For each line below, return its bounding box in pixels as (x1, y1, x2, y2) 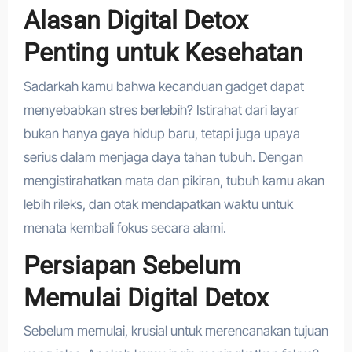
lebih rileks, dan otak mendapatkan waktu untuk (23, 196, 293, 212)
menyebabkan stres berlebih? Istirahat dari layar (23, 101, 299, 118)
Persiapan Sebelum (23, 250, 240, 280)
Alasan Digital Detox (23, 5, 248, 36)
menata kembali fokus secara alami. (23, 219, 226, 236)
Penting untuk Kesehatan (23, 38, 303, 68)
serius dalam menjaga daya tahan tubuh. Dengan (23, 148, 303, 165)
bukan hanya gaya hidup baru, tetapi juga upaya (23, 125, 300, 141)
